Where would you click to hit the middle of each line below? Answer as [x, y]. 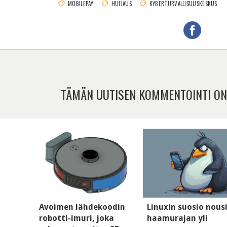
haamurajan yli [178, 218]
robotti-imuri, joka [77, 218]
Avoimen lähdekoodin [82, 207]
